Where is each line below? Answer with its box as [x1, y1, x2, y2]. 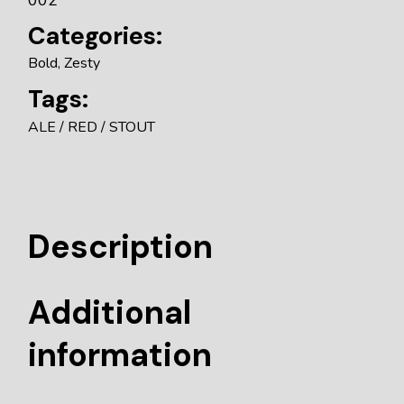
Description [28, 225, 214, 268]
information [28, 333, 213, 376]
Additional [28, 290, 192, 334]
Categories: [28, 19, 163, 51]
